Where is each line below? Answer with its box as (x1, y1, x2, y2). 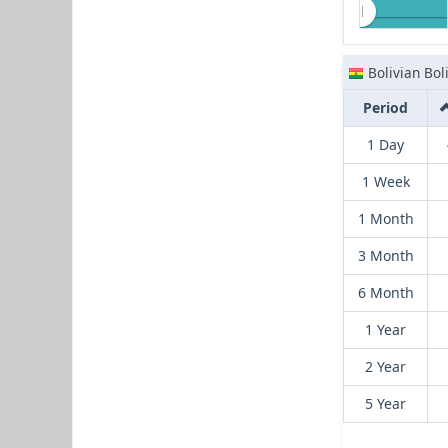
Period (363, 98, 408, 118)
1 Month (357, 209, 414, 229)
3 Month (357, 246, 414, 266)
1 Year (365, 320, 406, 340)
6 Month (357, 283, 414, 303)
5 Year (365, 394, 406, 414)
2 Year (365, 357, 406, 377)
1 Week (361, 172, 410, 192)
